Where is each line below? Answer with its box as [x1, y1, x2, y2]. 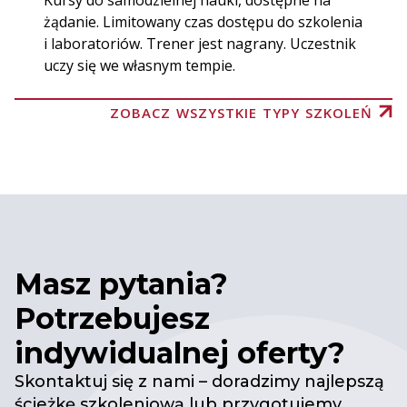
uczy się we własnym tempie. [44, 55, 235, 76]
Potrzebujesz [15, 301, 210, 337]
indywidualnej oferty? [15, 335, 345, 372]
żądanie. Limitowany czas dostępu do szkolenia [44, 12, 362, 33]
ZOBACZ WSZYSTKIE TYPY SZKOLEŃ [110, 104, 372, 123]
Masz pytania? [15, 266, 228, 303]
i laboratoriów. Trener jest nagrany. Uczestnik [44, 34, 356, 55]
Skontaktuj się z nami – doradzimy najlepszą [15, 372, 384, 392]
